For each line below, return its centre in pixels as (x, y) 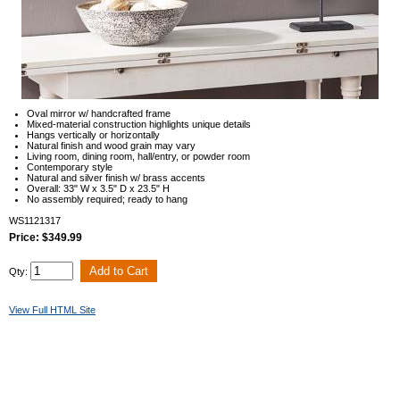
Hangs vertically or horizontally (93, 135)
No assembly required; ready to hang (107, 200)
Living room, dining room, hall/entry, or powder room (138, 157)
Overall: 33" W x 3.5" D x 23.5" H (98, 189)
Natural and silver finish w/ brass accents (116, 178)
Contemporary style (70, 167)
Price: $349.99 (46, 238)
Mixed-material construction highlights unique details (139, 125)
